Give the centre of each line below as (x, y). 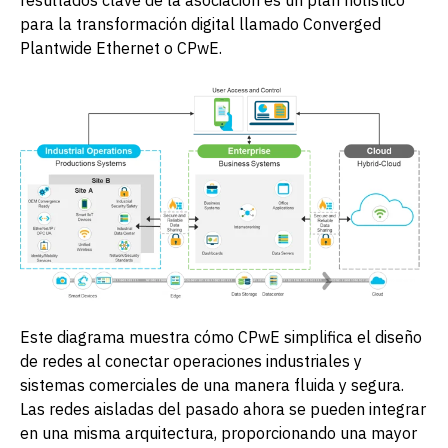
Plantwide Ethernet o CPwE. (121, 47)
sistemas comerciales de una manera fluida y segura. (212, 384)
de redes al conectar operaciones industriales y (191, 360)
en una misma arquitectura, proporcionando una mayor (218, 432)
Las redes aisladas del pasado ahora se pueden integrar (223, 408)
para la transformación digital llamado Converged (200, 23)
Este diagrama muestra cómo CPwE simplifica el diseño (221, 336)
